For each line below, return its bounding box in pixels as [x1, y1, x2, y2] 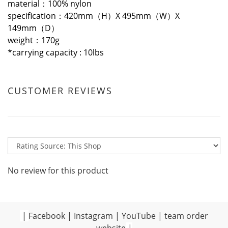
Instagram [74, 210, 113, 221]
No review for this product [8, 165, 108, 176]
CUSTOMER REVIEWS [8, 84, 112, 97]
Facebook [28, 210, 65, 221]
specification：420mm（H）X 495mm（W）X [8, 10, 180, 21]
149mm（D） [8, 22, 59, 34]
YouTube [122, 210, 156, 221]
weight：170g [8, 35, 60, 46]
